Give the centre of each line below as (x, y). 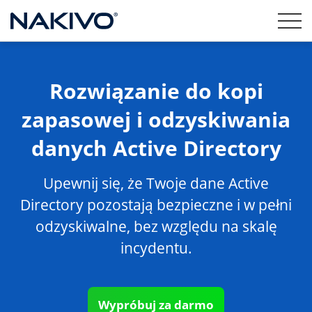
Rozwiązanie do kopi (156, 91)
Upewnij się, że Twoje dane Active (156, 183)
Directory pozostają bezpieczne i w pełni (156, 205)
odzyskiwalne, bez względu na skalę (156, 226)
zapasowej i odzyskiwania (156, 119)
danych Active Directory (156, 148)
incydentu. (156, 248)
